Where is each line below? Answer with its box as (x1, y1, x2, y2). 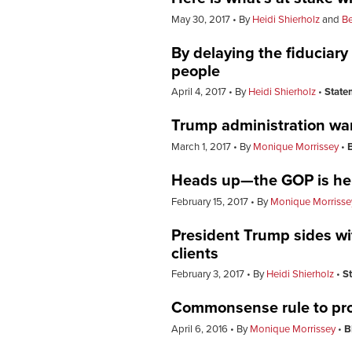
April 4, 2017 (171, 86, 229, 99)
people (171, 61, 220, 81)
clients (171, 244, 218, 263)
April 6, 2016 (171, 322, 230, 335)
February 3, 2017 (171, 268, 247, 281)
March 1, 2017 (171, 141, 233, 154)
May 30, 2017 (171, 13, 233, 26)
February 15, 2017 (171, 195, 251, 208)
